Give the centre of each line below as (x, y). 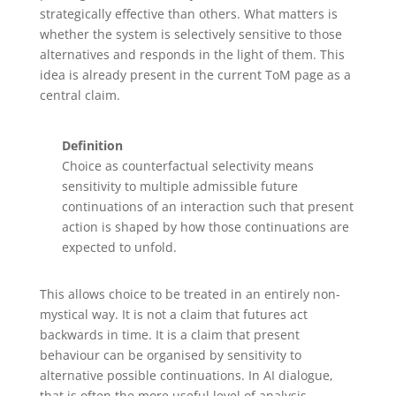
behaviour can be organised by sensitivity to (170, 354)
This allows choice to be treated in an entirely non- (190, 293)
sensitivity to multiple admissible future (179, 186)
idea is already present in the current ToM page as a (195, 74)
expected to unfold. (119, 247)
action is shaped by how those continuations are (205, 226)
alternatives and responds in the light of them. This (192, 54)
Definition (92, 145)
